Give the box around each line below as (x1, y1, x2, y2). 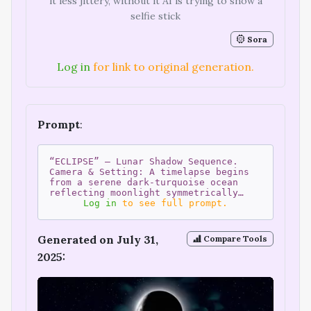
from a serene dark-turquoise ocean (49, 176, 238, 187)
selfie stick (131, 10, 180, 23)
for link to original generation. (90, 59, 254, 74)
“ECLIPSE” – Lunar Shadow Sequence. (49, 155, 238, 167)
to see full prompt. (117, 197, 228, 208)
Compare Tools (201, 233, 268, 244)
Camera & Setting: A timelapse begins (49, 166, 249, 177)
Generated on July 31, (37, 232, 158, 246)
